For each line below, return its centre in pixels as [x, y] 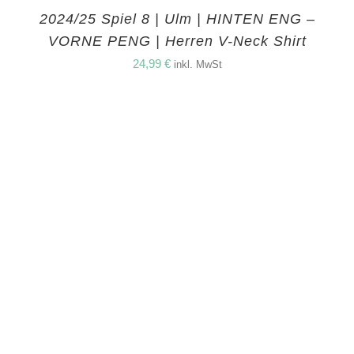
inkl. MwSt [198, 65]
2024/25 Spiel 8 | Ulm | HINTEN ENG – [177, 19]
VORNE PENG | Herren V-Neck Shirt [177, 41]
